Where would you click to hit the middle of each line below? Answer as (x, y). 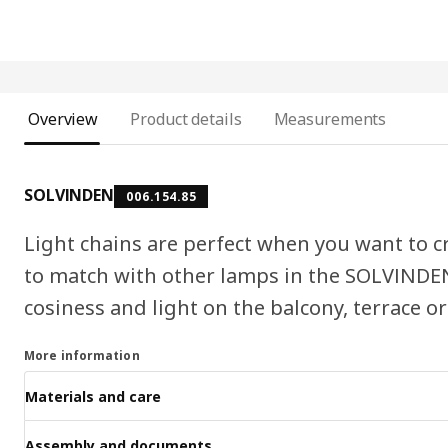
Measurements (330, 119)
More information (82, 356)
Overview (63, 119)
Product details (186, 119)
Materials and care (93, 396)
